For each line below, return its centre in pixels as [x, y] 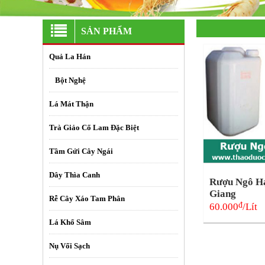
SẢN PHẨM [106, 31]
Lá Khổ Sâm [70, 222]
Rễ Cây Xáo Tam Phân [87, 198]
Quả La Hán [70, 56]
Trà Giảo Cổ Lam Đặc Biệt [94, 127]
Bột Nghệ [70, 80]
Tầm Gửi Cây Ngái [81, 151]
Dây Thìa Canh [75, 174]
